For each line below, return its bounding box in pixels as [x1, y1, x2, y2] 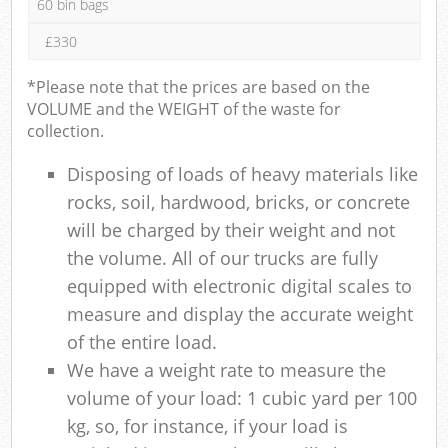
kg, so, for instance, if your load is [67, 413, 349, 438]
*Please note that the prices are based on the [27, 75, 371, 98]
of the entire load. [67, 329, 218, 354]
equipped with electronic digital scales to [67, 273, 413, 298]
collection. [27, 119, 105, 142]
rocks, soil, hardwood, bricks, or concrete [67, 189, 411, 214]
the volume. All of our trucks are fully [67, 245, 379, 270]
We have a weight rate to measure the [67, 357, 387, 382]
